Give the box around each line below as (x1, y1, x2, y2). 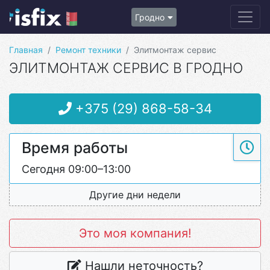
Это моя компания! (78, 226, 192, 240)
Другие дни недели (89, 189, 181, 201)
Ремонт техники (55, 45, 121, 55)
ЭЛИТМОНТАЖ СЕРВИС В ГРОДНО (9, 60, 243, 77)
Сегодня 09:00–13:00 (22, 163, 131, 175)
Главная (9, 45, 43, 55)
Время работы (22, 139, 128, 157)
